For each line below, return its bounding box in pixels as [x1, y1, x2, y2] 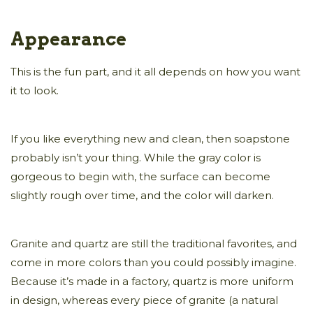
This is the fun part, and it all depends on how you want [10, 65, 300, 79]
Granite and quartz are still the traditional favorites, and [10, 237, 297, 251]
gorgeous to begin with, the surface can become [10, 170, 270, 184]
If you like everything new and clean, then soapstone [10, 132, 290, 146]
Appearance [10, 28, 126, 50]
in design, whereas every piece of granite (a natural [10, 293, 278, 307]
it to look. [10, 84, 59, 98]
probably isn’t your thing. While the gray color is [10, 151, 261, 165]
